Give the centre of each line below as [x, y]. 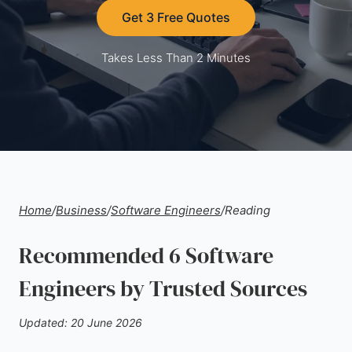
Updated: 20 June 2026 [81, 323]
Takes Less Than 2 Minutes [176, 58]
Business [81, 210]
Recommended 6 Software [146, 255]
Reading [247, 210]
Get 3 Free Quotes [176, 17]
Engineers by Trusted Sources [163, 288]
